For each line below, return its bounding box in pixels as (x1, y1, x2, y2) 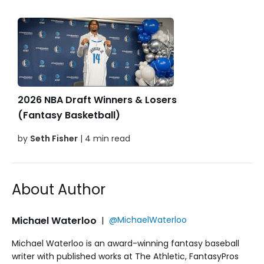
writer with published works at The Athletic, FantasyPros (12, 250, 239, 263)
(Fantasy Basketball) (18, 108, 120, 123)
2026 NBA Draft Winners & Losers (18, 93, 177, 107)
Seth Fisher (30, 133, 78, 145)
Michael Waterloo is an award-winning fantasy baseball (12, 237, 239, 250)
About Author (12, 180, 105, 200)
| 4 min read (78, 133, 130, 145)
